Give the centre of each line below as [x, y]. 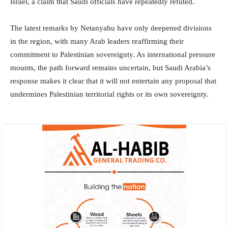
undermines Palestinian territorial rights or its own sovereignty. [109, 94]
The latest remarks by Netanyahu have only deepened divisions [111, 28]
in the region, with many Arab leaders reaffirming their [97, 41]
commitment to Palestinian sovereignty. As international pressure [113, 54]
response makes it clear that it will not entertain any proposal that [113, 81]
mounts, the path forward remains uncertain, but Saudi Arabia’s [110, 67]
